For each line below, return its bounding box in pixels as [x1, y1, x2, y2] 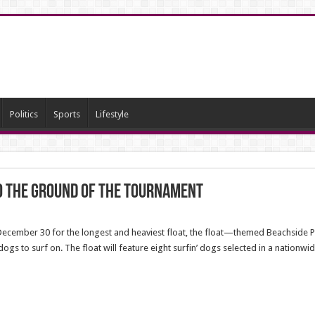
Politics [9, 109, 38, 120]
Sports [53, 109, 80, 120]
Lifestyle [95, 109, 129, 120]
